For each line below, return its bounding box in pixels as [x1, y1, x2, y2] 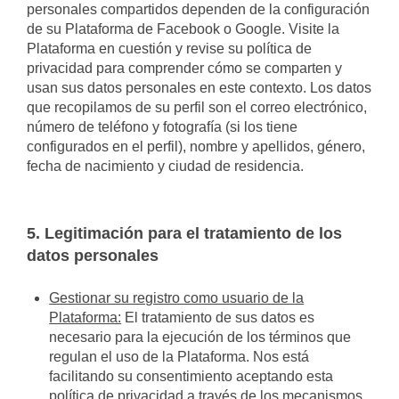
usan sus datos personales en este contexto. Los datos [27, 80, 371, 95]
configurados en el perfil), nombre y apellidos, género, [27, 139, 365, 154]
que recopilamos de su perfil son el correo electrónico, [27, 100, 367, 115]
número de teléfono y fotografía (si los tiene [27, 119, 297, 134]
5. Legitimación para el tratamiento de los [27, 224, 342, 242]
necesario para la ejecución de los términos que [49, 330, 352, 345]
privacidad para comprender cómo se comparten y [27, 61, 342, 76]
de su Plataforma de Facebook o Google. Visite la [27, 21, 339, 37]
